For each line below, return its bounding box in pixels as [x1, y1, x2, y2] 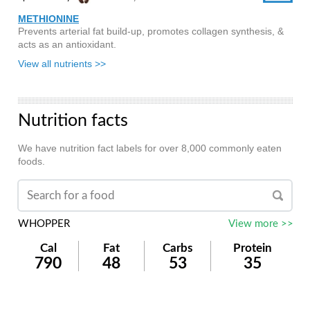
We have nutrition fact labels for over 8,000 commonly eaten [18, 143, 282, 154]
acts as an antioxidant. [18, 39, 116, 50]
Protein [232, 242, 272, 254]
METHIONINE [18, 13, 79, 24]
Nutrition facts [18, 112, 128, 129]
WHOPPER [18, 219, 70, 229]
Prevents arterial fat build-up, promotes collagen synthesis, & [18, 26, 284, 37]
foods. [18, 156, 45, 167]
